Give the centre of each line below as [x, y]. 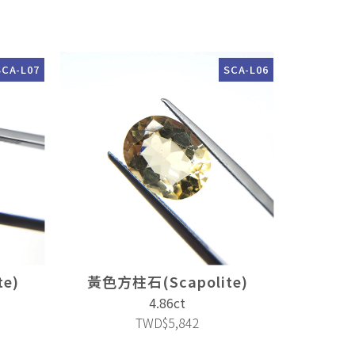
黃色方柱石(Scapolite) [167, 282]
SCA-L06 [246, 69]
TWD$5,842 [167, 323]
